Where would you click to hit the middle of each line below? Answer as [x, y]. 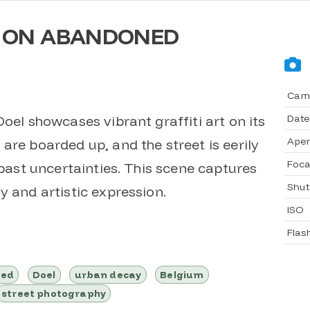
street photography [54, 293]
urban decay [108, 275]
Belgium [182, 275]
